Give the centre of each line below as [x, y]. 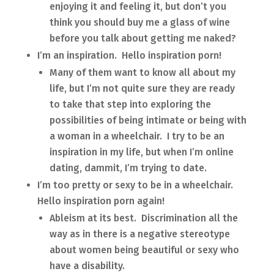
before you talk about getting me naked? [143, 38]
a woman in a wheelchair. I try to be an [137, 136]
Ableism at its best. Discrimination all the [143, 218]
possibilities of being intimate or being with [148, 120]
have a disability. [87, 265]
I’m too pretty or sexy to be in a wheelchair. [136, 185]
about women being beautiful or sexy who [144, 250]
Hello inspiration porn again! [101, 201]
